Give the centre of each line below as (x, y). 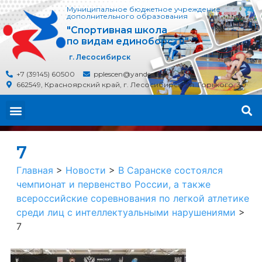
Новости (86, 170)
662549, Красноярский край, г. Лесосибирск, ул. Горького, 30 (131, 85)
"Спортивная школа (117, 30)
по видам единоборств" (128, 41)
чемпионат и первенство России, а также (113, 184)
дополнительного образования (127, 16)
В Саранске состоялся (170, 170)
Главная (35, 170)
